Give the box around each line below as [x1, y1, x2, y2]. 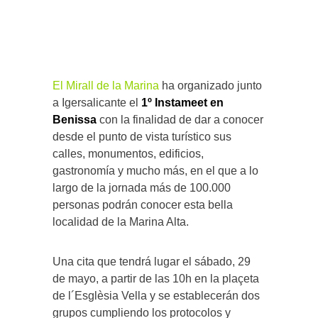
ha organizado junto [159, 79, 262, 92]
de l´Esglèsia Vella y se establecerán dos [53, 289, 260, 302]
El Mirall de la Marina [53, 79, 159, 92]
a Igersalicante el [53, 96, 141, 109]
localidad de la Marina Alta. [53, 215, 189, 228]
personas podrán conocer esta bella [53, 198, 233, 211]
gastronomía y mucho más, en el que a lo [53, 164, 258, 177]
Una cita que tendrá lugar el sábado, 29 [53, 255, 251, 268]
